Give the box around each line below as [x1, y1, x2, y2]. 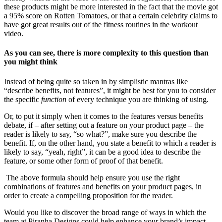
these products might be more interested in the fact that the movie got [4, 2, 218, 11]
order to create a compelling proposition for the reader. [4, 191, 175, 200]
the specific [4, 95, 41, 104]
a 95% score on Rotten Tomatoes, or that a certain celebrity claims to [4, 11, 218, 20]
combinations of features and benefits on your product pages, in [4, 182, 202, 191]
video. [4, 29, 25, 38]
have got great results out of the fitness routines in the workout [4, 20, 198, 29]
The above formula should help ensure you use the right [6, 173, 180, 182]
